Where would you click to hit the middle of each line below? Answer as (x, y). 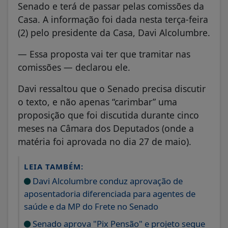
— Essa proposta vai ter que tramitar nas (104, 54)
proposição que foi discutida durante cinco (108, 115)
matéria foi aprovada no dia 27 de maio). (105, 141)
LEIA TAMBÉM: (54, 166)
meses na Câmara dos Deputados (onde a (106, 128)
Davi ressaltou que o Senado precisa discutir (112, 88)
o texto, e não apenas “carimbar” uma (97, 102)
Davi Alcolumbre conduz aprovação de (107, 181)
